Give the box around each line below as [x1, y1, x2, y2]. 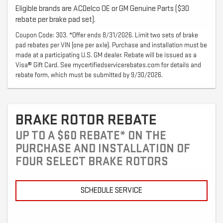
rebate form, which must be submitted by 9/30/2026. [15, 71, 163, 80]
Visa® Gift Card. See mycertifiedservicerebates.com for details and [15, 61, 201, 70]
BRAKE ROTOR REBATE [15, 111, 157, 129]
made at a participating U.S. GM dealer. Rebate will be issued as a [15, 51, 197, 60]
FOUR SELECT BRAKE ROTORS [15, 154, 168, 169]
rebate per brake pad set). [15, 15, 96, 25]
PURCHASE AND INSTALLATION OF [15, 141, 190, 156]
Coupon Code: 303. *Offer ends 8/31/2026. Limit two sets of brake [15, 31, 198, 40]
